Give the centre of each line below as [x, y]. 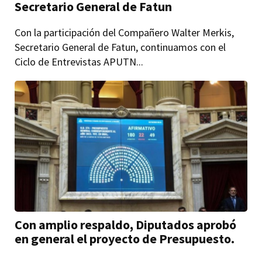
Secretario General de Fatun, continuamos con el [120, 47]
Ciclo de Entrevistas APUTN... [79, 62]
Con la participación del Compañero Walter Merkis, [125, 33]
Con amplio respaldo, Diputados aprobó [126, 224]
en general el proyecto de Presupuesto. [125, 238]
